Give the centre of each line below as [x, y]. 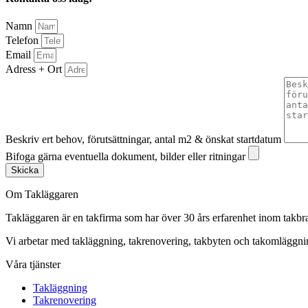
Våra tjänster [33, 265]
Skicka [25, 170]
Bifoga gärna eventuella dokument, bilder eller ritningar [127, 157]
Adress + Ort [35, 69]
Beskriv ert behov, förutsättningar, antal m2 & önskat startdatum [145, 140]
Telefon [23, 41]
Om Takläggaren [42, 195]
